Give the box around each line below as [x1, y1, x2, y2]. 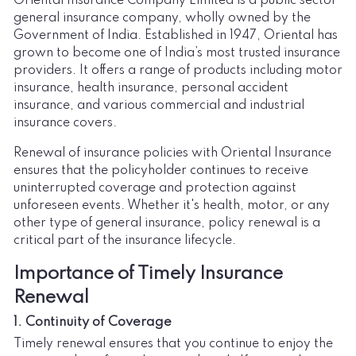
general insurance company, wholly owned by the [14, 11, 311, 25]
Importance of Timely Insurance [14, 264, 283, 283]
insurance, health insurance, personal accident [14, 81, 288, 95]
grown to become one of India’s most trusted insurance [14, 46, 340, 60]
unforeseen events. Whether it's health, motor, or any [14, 199, 330, 212]
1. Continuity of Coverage [14, 315, 172, 329]
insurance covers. [14, 116, 117, 130]
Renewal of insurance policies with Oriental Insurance [14, 146, 331, 160]
